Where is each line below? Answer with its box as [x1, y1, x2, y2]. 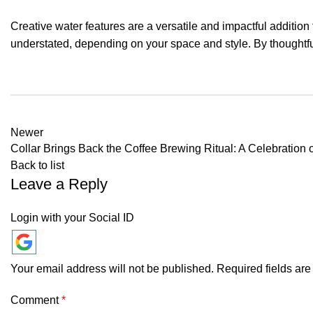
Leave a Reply [10, 175, 108, 193]
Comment [10, 293, 61, 306]
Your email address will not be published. [10, 262, 214, 275]
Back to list [10, 159, 64, 171]
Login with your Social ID [10, 211, 134, 224]
